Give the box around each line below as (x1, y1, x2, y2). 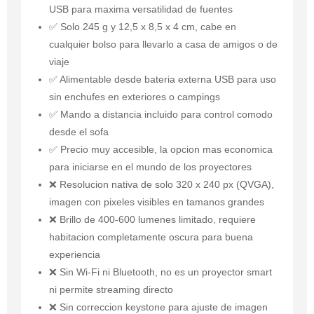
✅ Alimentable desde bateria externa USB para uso (49, 74, 276, 86)
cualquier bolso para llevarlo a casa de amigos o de (49, 39, 278, 50)
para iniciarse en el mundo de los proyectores (49, 161, 252, 173)
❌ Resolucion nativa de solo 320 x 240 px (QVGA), (49, 179, 274, 191)
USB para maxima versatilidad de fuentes (49, 4, 233, 15)
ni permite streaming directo (49, 284, 173, 296)
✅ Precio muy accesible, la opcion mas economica (49, 144, 273, 156)
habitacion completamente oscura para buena (49, 231, 253, 243)
